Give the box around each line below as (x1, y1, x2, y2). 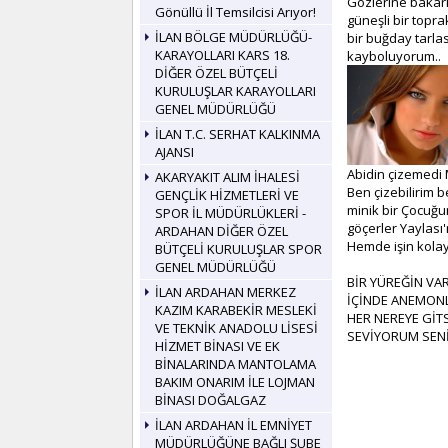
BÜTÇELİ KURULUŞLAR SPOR (155, 240, 322, 258)
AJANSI (155, 143, 194, 161)
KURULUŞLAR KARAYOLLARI (155, 82, 316, 100)
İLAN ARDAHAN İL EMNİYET (155, 416, 312, 434)
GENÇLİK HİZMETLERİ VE (155, 186, 299, 204)
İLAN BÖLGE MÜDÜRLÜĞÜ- (155, 28, 312, 46)
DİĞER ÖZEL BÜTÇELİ (155, 64, 278, 82)
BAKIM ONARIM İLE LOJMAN (155, 373, 315, 391)
